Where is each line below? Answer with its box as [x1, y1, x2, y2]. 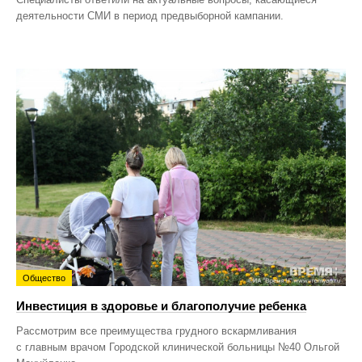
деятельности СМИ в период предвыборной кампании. [16, 10, 284, 23]
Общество [23, 273, 65, 284]
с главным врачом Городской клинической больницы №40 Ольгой [16, 341, 339, 354]
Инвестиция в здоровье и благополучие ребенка [16, 299, 306, 314]
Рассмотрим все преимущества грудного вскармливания [16, 325, 297, 338]
